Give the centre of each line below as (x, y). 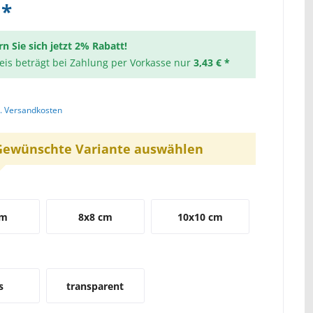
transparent (95, 286)
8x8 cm (95, 217)
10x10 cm (200, 217)
